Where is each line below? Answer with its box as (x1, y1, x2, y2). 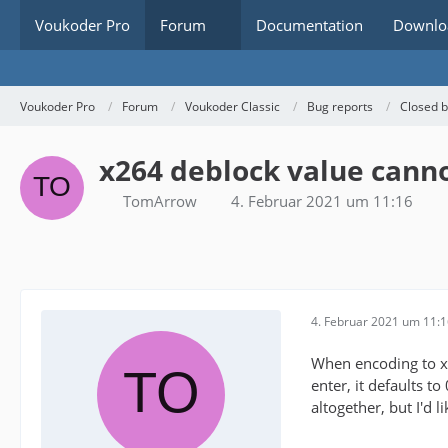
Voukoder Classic (185, 97, 280, 115)
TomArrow (123, 191, 197, 211)
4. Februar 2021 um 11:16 (231, 191, 413, 211)
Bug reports (307, 97, 373, 115)
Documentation (256, 15, 363, 35)
